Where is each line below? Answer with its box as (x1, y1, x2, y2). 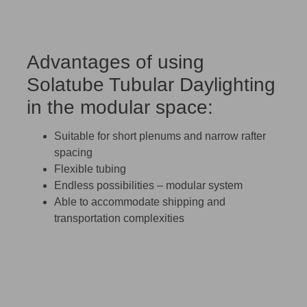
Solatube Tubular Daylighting (27, 73, 275, 95)
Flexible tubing (54, 162, 126, 175)
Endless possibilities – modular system (54, 179, 243, 191)
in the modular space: (27, 96, 213, 118)
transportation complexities (54, 212, 184, 224)
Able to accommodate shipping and (54, 195, 225, 208)
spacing (54, 146, 93, 158)
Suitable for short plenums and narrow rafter (54, 130, 266, 142)
